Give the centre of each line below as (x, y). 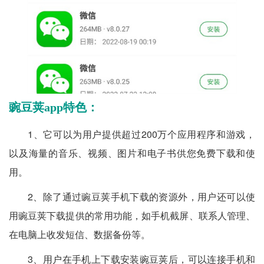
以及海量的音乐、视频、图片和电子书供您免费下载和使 (132, 153)
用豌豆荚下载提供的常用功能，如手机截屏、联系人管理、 (132, 215)
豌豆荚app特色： (54, 107)
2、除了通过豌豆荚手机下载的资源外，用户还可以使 (141, 197)
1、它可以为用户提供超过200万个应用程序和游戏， (141, 134)
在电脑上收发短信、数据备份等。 (81, 234)
